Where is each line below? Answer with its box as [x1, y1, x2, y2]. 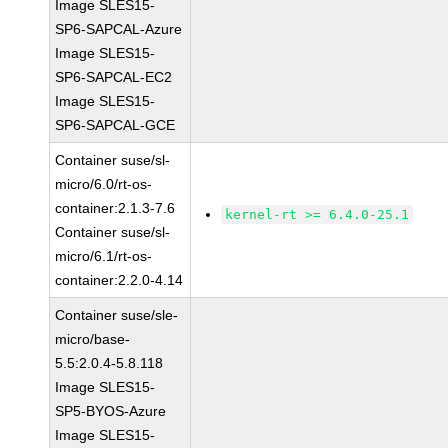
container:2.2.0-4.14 [55, 272, 184, 288]
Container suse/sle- [55, 307, 179, 323]
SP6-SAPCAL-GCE [55, 117, 176, 133]
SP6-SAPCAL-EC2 [55, 69, 173, 85]
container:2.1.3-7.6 [55, 200, 176, 216]
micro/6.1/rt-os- [55, 248, 153, 264]
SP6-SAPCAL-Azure [55, 21, 183, 37]
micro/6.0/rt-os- [55, 176, 153, 192]
